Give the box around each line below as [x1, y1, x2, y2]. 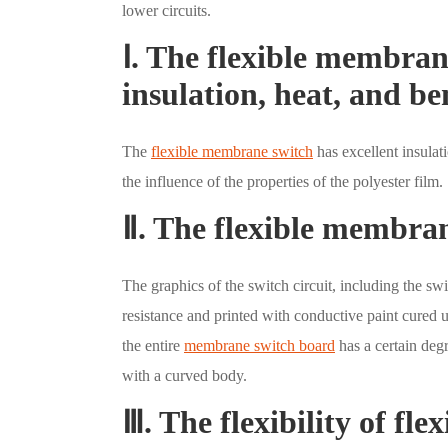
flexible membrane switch [151, 142, 313, 160]
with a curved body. [122, 366, 247, 384]
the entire [122, 336, 184, 354]
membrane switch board [184, 336, 335, 354]
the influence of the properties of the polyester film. [122, 172, 443, 190]
